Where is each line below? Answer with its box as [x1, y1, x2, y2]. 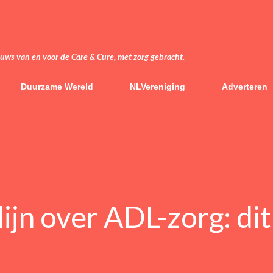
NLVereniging [130, 82, 185, 91]
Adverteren [222, 82, 268, 91]
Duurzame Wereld [21, 82, 93, 91]
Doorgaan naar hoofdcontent [58, 9, 214, 22]
